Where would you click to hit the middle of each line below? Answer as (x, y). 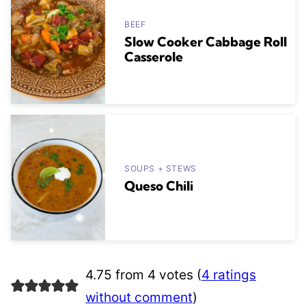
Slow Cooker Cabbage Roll (206, 42)
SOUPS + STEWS (161, 169)
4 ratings (228, 275)
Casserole (154, 57)
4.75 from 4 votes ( (143, 275)
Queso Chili (159, 186)
